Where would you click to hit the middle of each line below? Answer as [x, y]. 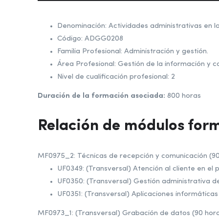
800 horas [185, 96]
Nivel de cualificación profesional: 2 [116, 77]
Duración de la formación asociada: [101, 96]
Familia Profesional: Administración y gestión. [133, 52]
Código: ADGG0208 [90, 39]
